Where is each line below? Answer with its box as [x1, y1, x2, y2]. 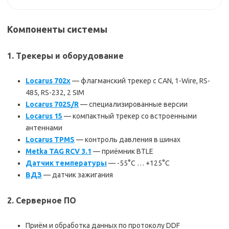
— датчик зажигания [42, 171, 113, 179]
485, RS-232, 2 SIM [26, 88, 84, 97]
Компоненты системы [7, 24, 107, 35]
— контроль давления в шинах [75, 135, 180, 144]
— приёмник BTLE [91, 147, 153, 156]
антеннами [26, 124, 62, 132]
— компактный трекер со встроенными [62, 112, 197, 121]
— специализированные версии [79, 100, 188, 109]
